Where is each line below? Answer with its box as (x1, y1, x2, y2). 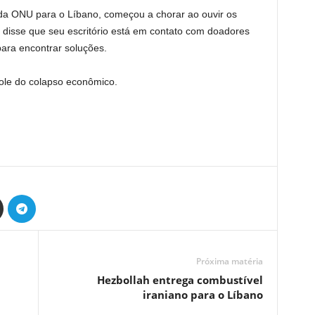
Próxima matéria (195, 255, 263, 267)
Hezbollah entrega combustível (96, 273, 263, 287)
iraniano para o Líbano (142, 288, 263, 302)
